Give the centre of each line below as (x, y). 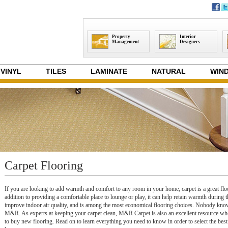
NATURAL (169, 71)
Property (121, 37)
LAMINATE (109, 71)
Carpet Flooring (44, 165)
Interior (188, 37)
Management (125, 42)
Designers (190, 42)
